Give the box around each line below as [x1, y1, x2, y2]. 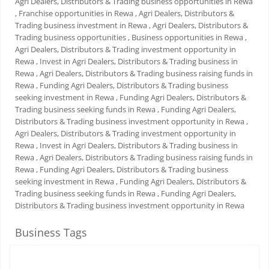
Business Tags [15, 225, 87, 240]
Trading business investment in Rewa [15, 20, 147, 31]
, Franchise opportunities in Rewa [15, 8, 133, 19]
